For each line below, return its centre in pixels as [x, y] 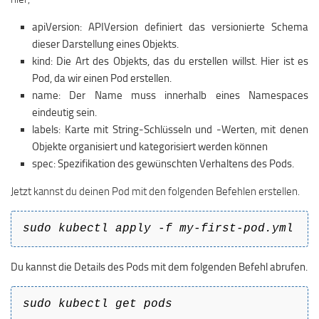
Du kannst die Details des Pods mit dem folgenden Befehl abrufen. [159, 267]
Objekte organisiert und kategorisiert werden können [150, 147]
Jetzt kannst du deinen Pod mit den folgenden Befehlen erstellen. [155, 192]
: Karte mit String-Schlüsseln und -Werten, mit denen [183, 130]
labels [45, 130]
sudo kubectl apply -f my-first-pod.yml [158, 229]
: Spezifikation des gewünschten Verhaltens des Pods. [174, 164]
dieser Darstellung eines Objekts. [105, 44]
